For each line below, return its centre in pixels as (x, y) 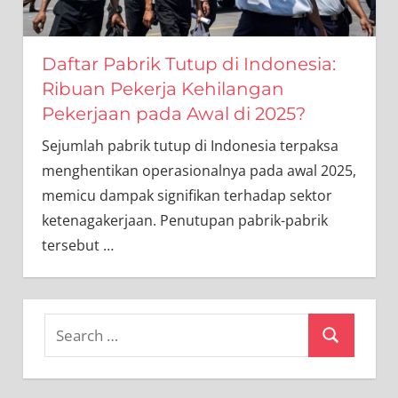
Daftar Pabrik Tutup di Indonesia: (188, 64)
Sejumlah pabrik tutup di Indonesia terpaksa (190, 146)
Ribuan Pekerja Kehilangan (163, 89)
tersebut (72, 246)
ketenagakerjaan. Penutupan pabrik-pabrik (184, 221)
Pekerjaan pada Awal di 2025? (173, 114)
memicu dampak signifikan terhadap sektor (187, 196)
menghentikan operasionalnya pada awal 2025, (199, 171)
